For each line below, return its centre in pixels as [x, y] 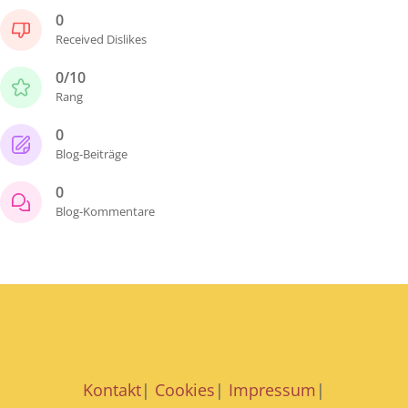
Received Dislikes [101, 39]
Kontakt [112, 390]
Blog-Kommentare [105, 211]
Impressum [272, 390]
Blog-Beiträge [92, 153]
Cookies [185, 390]
